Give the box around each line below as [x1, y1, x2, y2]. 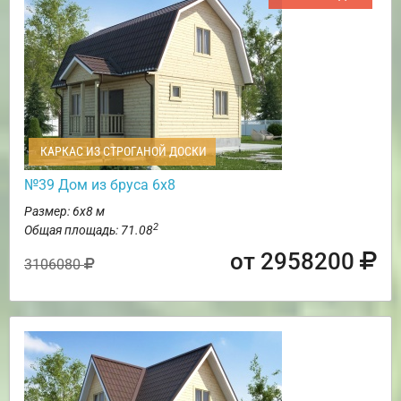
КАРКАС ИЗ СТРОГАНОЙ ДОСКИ [38, 143, 207, 158]
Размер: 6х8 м [24, 203, 105, 218]
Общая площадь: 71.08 [24, 222, 153, 237]
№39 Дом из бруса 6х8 [24, 175, 175, 193]
